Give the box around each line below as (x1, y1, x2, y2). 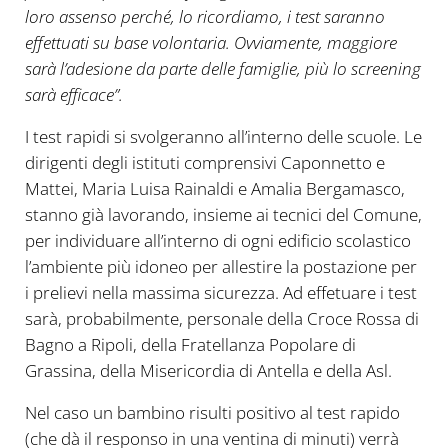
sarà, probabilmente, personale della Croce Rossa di (24, 307, 419, 331)
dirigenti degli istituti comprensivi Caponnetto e (24, 151, 385, 175)
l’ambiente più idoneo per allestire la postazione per (24, 255, 417, 279)
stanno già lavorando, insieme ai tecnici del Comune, (24, 203, 422, 227)
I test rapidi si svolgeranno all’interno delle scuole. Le (24, 125, 422, 149)
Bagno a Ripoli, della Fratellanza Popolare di (24, 333, 356, 357)
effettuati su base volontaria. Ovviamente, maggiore (24, 31, 397, 55)
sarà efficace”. (24, 83, 123, 107)
